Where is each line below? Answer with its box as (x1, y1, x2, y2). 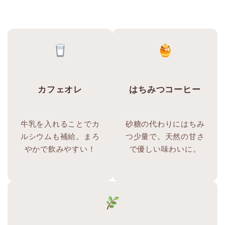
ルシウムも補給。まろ (20, 132, 100, 141)
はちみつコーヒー (129, 85, 201, 95)
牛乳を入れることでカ (20, 120, 100, 129)
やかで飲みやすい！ (24, 145, 96, 154)
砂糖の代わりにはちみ (125, 120, 205, 129)
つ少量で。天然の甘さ (125, 132, 205, 141)
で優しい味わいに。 (129, 145, 201, 154)
